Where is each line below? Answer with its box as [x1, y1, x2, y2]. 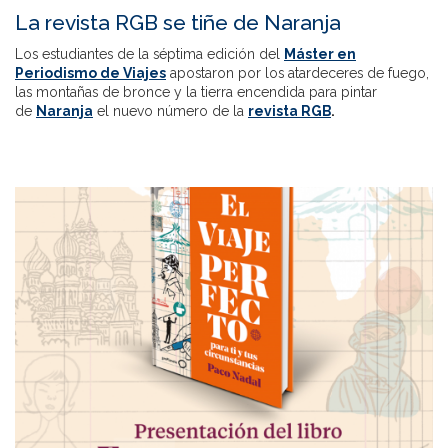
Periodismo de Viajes [15, 65, 166, 81]
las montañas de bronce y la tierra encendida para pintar [15, 84, 377, 100]
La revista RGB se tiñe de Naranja [15, 10, 341, 35]
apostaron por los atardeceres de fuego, [166, 65, 429, 81]
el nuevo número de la [93, 103, 248, 119]
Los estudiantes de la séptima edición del [15, 46, 284, 62]
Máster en [284, 46, 356, 62]
